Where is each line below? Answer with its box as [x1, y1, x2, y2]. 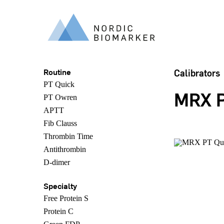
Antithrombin [43, 145, 86, 153]
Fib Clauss [43, 119, 77, 127]
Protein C [43, 207, 73, 215]
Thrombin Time [43, 132, 93, 140]
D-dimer [43, 158, 70, 166]
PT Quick [43, 80, 74, 88]
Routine [43, 66, 71, 76]
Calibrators [173, 67, 220, 78]
